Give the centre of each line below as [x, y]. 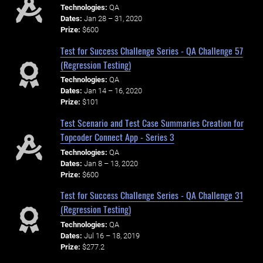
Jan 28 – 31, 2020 [113, 18]
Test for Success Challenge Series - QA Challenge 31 [151, 195]
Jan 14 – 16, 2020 [113, 91]
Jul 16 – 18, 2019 [112, 236]
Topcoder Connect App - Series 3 [117, 136]
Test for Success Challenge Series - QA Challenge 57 [151, 50]
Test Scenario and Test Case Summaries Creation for [152, 122]
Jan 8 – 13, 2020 [111, 163]
